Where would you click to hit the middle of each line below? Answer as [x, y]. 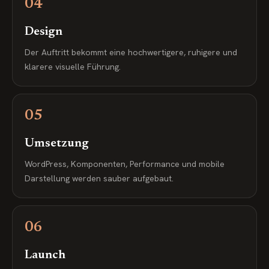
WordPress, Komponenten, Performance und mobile [125, 164]
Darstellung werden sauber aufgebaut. [99, 178]
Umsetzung [57, 144]
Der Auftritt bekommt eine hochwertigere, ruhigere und [131, 52]
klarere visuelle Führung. [73, 67]
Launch [45, 255]
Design [44, 32]
